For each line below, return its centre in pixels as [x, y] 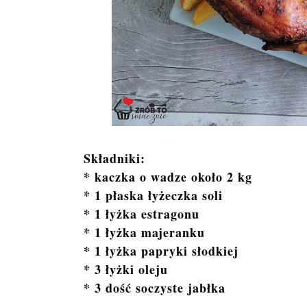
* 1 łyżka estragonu [142, 213]
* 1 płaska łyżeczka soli [153, 195]
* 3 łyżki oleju [126, 269]
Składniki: [114, 158]
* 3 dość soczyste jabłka [155, 287]
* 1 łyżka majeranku [144, 232]
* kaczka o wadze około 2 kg [168, 176]
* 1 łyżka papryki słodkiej [161, 250]
